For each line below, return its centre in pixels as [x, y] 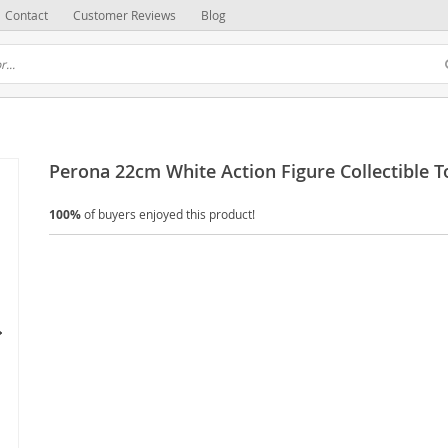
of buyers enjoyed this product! [168, 214]
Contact [26, 15]
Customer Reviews [124, 15]
